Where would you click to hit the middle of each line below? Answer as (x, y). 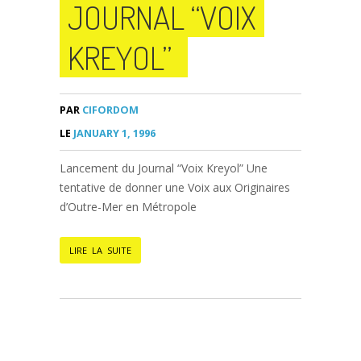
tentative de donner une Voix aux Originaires (175, 187)
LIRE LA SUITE (100, 250)
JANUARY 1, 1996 (113, 133)
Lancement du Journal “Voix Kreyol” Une (164, 168)
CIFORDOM (109, 110)
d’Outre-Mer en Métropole (131, 207)
